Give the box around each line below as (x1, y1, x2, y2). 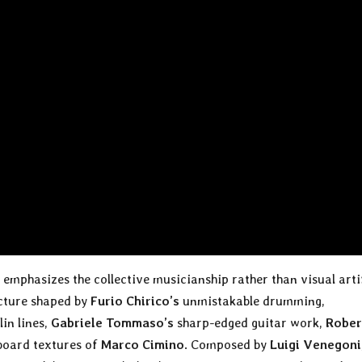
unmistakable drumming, (179, 293, 325, 309)
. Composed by (184, 336, 270, 352)
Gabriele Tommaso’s (51, 314, 174, 330)
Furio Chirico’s (90, 293, 179, 309)
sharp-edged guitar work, (174, 314, 326, 330)
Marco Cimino (100, 336, 184, 352)
